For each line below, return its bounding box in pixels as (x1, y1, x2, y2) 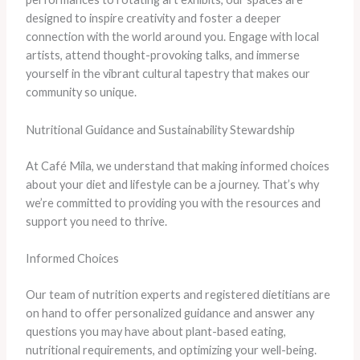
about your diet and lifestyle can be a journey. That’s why (25, 177, 319, 191)
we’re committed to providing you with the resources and (25, 195, 321, 210)
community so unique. (25, 85, 137, 100)
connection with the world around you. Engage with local (25, 30, 319, 44)
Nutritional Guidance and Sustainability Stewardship (25, 122, 295, 137)
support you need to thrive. (25, 214, 167, 228)
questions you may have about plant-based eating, (25, 324, 286, 338)
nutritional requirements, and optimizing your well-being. (25, 342, 317, 357)
